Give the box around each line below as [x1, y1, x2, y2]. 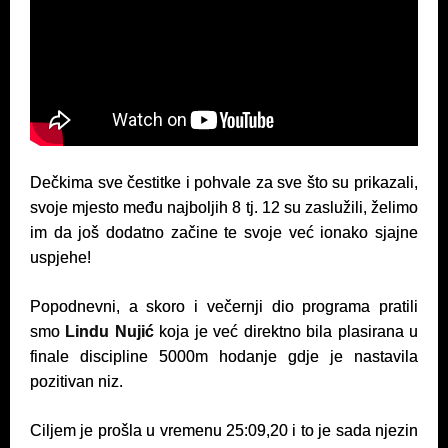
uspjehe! [30, 249, 91, 266]
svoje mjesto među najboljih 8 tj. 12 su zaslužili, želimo [30, 199, 418, 216]
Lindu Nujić [60, 323, 154, 340]
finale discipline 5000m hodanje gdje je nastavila [30, 348, 418, 365]
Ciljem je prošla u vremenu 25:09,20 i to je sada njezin [30, 422, 418, 439]
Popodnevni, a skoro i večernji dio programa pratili [30, 298, 418, 315]
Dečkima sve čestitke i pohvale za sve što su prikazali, [30, 174, 418, 191]
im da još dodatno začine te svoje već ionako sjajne [30, 224, 418, 241]
